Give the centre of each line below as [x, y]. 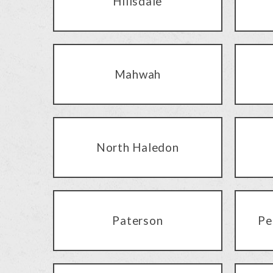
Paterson [138, 220]
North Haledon [137, 147]
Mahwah [137, 74]
